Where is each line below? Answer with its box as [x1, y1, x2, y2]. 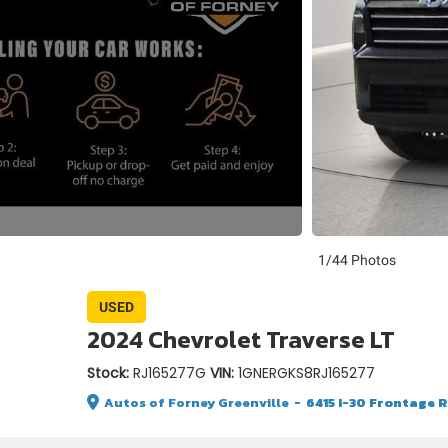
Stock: [87, 363, 133, 383]
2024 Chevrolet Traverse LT [87, 322, 395, 357]
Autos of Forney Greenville [104, 393, 289, 412]
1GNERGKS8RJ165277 [238, 363, 375, 383]
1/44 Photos [318, 252, 396, 268]
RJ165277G [133, 363, 206, 383]
